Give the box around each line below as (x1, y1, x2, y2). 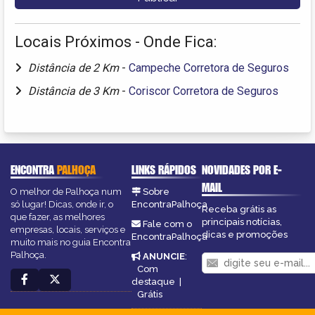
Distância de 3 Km (28, 84, 122, 98)
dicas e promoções (202, 229, 288, 240)
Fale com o (142, 219, 192, 230)
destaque (131, 276, 175, 288)
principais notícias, (202, 217, 283, 228)
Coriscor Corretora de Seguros (129, 84, 278, 98)
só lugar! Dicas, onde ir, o (11, 199, 113, 210)
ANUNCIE (142, 251, 185, 262)
